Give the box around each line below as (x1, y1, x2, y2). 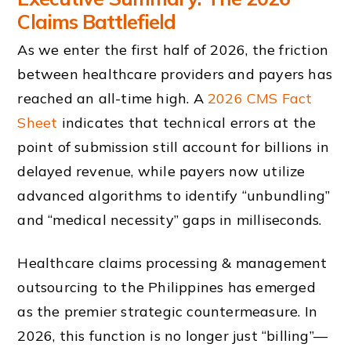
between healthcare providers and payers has (17, 65, 333, 84)
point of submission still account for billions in (17, 138, 330, 157)
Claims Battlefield (17, 9, 176, 34)
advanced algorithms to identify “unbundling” (17, 186, 331, 205)
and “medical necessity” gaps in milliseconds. (17, 211, 322, 230)
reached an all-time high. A (17, 89, 208, 108)
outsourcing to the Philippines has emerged (17, 277, 316, 296)
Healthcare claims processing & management (17, 253, 327, 272)
